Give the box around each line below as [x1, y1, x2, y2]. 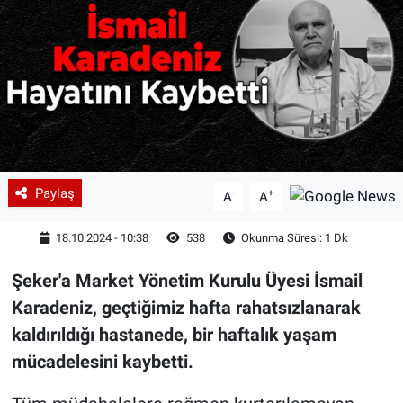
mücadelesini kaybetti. [11, 350, 193, 372]
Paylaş [34, 184, 75, 201]
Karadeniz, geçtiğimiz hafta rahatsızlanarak [11, 296, 361, 318]
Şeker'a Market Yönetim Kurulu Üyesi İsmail [11, 269, 363, 291]
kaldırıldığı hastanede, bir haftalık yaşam [11, 323, 336, 345]
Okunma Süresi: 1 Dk [238, 231, 349, 246]
